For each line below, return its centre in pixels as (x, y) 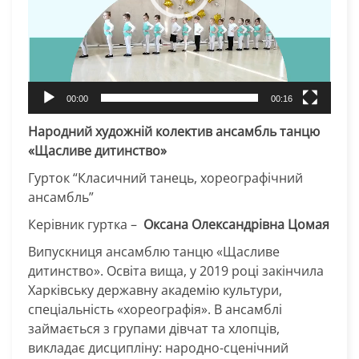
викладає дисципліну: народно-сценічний (158, 347)
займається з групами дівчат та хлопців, (154, 328)
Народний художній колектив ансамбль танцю (174, 131)
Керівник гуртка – (84, 224)
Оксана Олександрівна (212, 224)
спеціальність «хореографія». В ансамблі (155, 309)
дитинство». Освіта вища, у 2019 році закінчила (176, 270)
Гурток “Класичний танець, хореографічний (165, 177)
